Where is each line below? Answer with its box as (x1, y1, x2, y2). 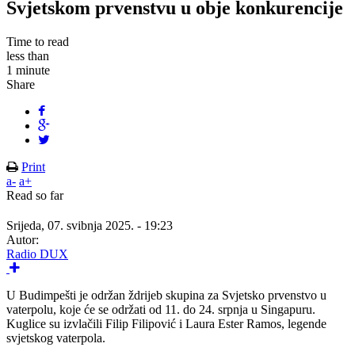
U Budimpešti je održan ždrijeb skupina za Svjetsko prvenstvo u (6, 288, 326, 302)
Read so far (6, 188, 63, 202)
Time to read (6, 34, 69, 48)
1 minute (6, 63, 50, 77)
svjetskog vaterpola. (6, 330, 105, 345)
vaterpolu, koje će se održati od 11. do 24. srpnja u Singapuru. (6, 302, 315, 316)
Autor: (6, 232, 42, 246)
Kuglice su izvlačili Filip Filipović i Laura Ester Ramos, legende (6, 316, 326, 330)
